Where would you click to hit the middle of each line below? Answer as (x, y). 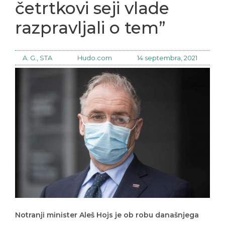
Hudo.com (95, 51)
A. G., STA (37, 51)
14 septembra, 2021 (167, 51)
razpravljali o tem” (90, 21)
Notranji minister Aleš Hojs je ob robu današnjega (107, 208)
